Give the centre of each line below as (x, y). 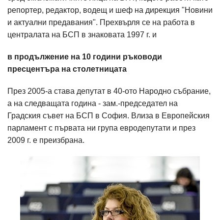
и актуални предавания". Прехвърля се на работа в (101, 22)
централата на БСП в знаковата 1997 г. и (82, 35)
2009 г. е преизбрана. (46, 140)
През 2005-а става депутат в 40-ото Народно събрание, (109, 91)
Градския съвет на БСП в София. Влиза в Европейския (109, 116)
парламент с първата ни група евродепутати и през (101, 128)
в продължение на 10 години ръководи (85, 57)
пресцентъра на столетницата (67, 69)
